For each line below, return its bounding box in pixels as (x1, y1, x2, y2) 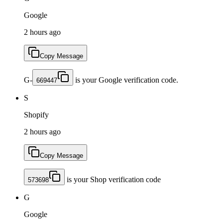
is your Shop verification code (65, 175, 161, 184)
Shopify (24, 110, 49, 119)
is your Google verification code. (73, 75, 178, 84)
